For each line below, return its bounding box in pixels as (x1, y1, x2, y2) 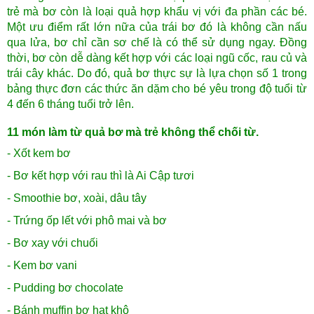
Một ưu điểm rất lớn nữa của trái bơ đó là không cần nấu (7, 21, 307, 34)
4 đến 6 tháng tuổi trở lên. (7, 98, 134, 111)
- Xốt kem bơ (7, 147, 71, 160)
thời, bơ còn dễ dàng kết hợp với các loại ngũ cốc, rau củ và (7, 52, 307, 64)
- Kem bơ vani (7, 259, 77, 272)
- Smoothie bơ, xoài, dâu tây (7, 192, 146, 205)
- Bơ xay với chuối (7, 237, 98, 250)
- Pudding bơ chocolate (7, 282, 123, 294)
